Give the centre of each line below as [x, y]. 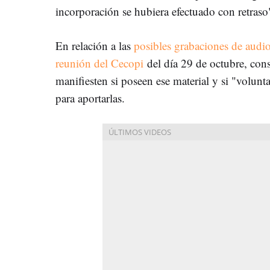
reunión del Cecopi [99, 63]
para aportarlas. [90, 98]
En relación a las [95, 45]
